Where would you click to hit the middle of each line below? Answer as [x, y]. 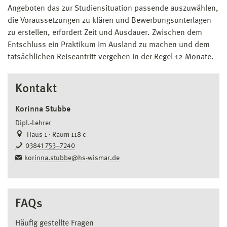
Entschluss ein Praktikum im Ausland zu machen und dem [109, 45]
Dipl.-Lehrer [33, 123]
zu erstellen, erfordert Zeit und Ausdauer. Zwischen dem [105, 33]
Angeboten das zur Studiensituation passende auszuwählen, [113, 8]
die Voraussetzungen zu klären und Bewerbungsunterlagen [109, 21]
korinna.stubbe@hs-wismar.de [72, 158]
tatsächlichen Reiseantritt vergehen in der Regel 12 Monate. [112, 57]
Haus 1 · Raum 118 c [56, 135]
